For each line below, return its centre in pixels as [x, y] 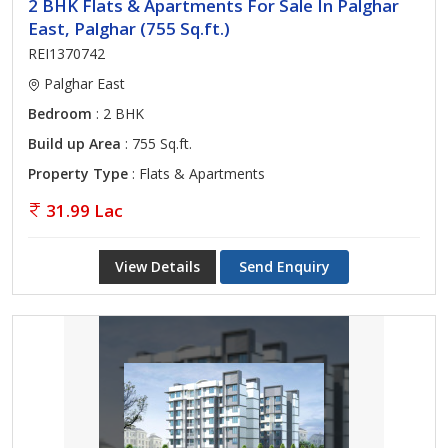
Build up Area [74, 143]
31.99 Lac [84, 210]
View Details [157, 266]
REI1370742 [66, 53]
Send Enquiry [284, 266]
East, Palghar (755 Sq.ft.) [129, 28]
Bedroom [60, 113]
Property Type [78, 173]
